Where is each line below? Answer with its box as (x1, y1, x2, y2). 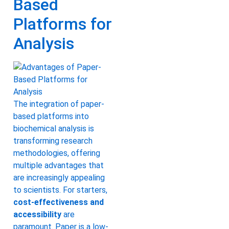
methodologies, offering (13, 148, 100, 158)
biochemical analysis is (13, 124, 94, 134)
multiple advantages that (13, 161, 104, 171)
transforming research (13, 136, 93, 146)
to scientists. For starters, (13, 185, 107, 195)
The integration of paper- (13, 99, 104, 109)
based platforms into (13, 111, 89, 122)
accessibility (13, 210, 61, 220)
